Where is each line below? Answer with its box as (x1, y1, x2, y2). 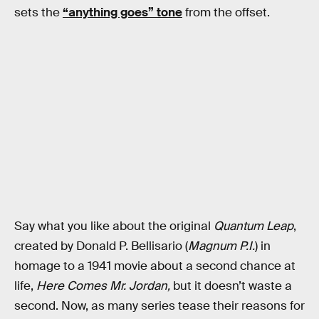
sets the (14, 4, 63, 20)
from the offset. (182, 4, 270, 20)
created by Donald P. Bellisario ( (14, 239, 188, 254)
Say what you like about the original (14, 219, 211, 234)
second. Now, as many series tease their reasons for (14, 298, 305, 314)
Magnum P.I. (188, 239, 255, 254)
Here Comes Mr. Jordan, (36, 278, 170, 294)
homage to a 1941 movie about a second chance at (14, 258, 296, 274)
